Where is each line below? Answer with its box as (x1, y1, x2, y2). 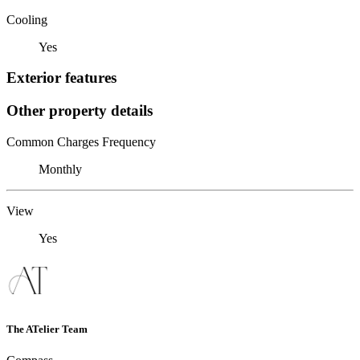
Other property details (6, 101, 153, 119)
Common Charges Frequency (6, 134, 156, 149)
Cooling (6, 12, 47, 27)
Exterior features (6, 69, 117, 87)
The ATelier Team (6, 322, 88, 335)
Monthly (39, 162, 82, 176)
